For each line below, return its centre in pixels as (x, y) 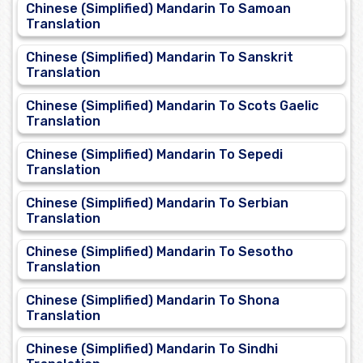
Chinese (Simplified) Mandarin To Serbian (157, 203)
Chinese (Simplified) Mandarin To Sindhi (152, 349)
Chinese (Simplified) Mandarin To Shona (153, 301)
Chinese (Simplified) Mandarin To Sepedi (154, 155)
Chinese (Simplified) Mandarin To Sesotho (160, 252)
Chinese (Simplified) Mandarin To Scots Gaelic (172, 106)
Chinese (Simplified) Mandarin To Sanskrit (160, 58)
